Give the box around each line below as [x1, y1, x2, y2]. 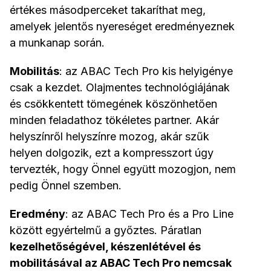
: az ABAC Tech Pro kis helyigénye [59, 65, 233, 78]
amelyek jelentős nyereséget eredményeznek [10, 20, 235, 33]
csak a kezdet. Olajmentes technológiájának [10, 81, 230, 94]
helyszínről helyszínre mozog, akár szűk [10, 130, 209, 143]
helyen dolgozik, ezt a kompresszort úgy [10, 146, 214, 160]
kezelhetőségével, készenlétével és [10, 240, 201, 253]
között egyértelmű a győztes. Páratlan [10, 224, 201, 237]
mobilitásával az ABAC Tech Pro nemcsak [10, 256, 232, 270]
